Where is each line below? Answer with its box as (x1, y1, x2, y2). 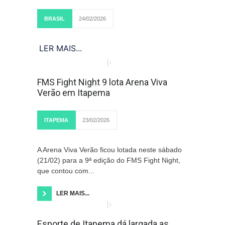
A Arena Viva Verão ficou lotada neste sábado (37, 146, 182, 154)
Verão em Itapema (37, 87, 110, 98)
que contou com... (37, 167, 94, 175)
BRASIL (44, 16, 65, 22)
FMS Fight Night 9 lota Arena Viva (37, 77, 167, 87)
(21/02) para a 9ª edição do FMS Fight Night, (37, 156, 180, 164)
